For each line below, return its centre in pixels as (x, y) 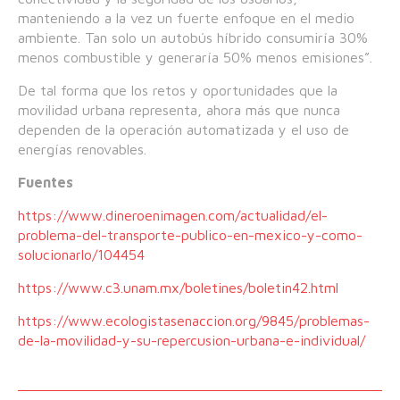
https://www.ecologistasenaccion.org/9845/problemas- (194, 321)
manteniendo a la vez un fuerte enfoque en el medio (186, 18)
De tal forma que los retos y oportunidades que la (178, 91)
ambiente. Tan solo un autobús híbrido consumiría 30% (193, 38)
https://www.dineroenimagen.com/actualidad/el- (173, 216)
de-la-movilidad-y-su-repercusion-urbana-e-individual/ (192, 341)
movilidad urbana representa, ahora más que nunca (179, 110)
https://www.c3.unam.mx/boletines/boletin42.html (178, 288)
